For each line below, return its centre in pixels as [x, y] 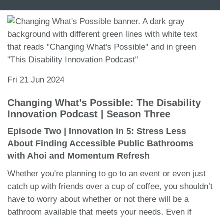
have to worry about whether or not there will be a [98, 199]
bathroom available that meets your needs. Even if [99, 212]
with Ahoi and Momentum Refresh [79, 155]
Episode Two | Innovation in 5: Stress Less [97, 131]
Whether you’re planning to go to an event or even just [107, 173]
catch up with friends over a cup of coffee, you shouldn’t [110, 186]
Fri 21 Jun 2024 [36, 80]
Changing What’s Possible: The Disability [104, 102]
